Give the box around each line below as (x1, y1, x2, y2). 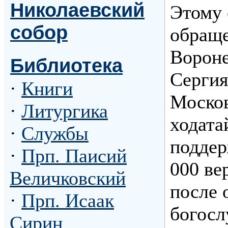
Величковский (10, 167, 126, 189)
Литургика (21, 100, 108, 122)
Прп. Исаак (21, 189, 114, 211)
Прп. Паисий (21, 145, 127, 166)
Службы (21, 122, 89, 144)
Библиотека (10, 54, 123, 76)
